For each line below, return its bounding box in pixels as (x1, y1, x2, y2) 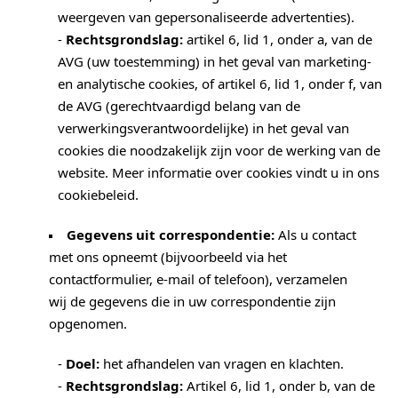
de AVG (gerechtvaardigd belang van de (58, 99, 300, 113)
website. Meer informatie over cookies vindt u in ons (58, 166, 379, 179)
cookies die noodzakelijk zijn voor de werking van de (58, 144, 380, 157)
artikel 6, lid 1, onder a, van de (183, 33, 372, 46)
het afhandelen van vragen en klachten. (99, 357, 344, 370)
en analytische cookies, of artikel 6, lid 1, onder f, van (58, 77, 382, 91)
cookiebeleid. (58, 188, 139, 202)
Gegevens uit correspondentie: (67, 228, 275, 242)
